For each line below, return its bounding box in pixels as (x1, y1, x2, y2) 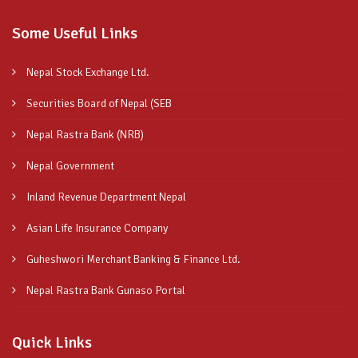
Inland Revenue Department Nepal (24, 189, 186, 204)
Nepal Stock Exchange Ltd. (24, 65, 149, 79)
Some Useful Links (12, 22, 137, 43)
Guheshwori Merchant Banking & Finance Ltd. (24, 252, 241, 266)
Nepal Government (24, 158, 114, 173)
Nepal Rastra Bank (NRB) (24, 127, 144, 141)
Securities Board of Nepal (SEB (24, 96, 172, 110)
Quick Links (12, 332, 92, 352)
